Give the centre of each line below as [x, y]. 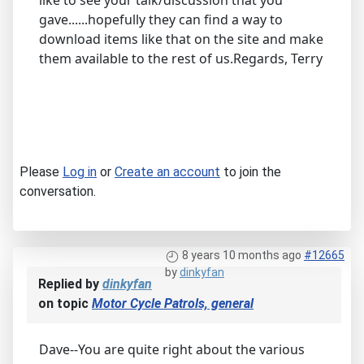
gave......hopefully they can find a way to [161, 20]
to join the [251, 172]
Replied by [70, 284]
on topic [65, 304]
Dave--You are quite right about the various [172, 350]
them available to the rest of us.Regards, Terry [181, 59]
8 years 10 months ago [242, 256]
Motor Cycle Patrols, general [173, 304]
